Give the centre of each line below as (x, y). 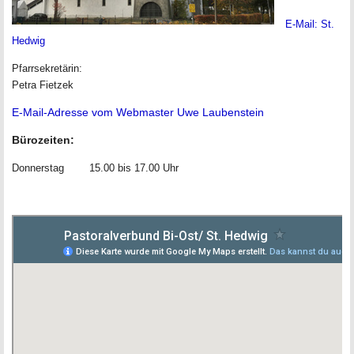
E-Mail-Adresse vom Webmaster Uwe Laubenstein (138, 112)
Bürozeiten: (43, 140)
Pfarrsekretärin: (47, 68)
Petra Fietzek (43, 85)
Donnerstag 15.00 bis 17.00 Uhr (95, 168)
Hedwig (28, 41)
